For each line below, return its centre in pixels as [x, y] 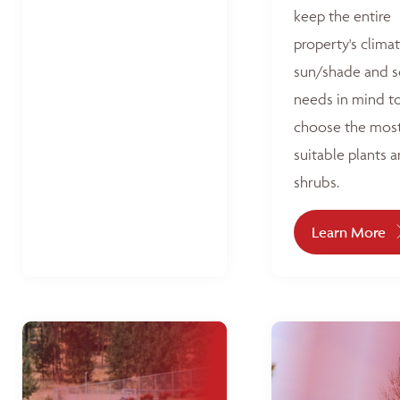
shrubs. [317, 182]
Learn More [349, 232]
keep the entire [342, 16]
